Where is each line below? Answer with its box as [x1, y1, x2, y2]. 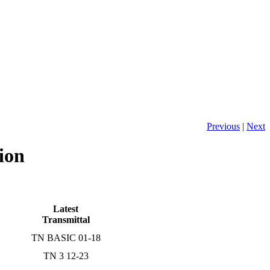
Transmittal [42, 214, 90, 225]
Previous [207, 121, 240, 131]
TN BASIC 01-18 [31, 232, 101, 243]
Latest [53, 203, 78, 214]
